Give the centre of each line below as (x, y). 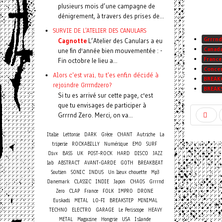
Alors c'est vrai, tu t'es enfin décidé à (106, 75)
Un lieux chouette (127, 172)
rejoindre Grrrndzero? (82, 85)
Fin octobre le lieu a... (88, 60)
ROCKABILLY (86, 144)
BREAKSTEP (121, 200)
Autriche (146, 135)
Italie (53, 135)
